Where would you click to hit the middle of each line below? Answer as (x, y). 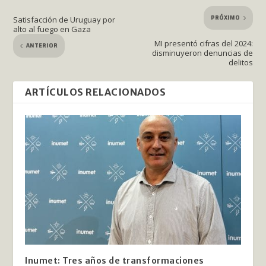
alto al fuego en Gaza (52, 29)
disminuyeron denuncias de (202, 53)
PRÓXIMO (225, 18)
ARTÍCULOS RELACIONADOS (96, 92)
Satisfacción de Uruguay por (64, 20)
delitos (240, 63)
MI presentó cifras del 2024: (203, 44)
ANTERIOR (42, 46)
